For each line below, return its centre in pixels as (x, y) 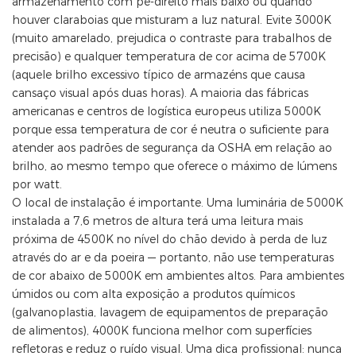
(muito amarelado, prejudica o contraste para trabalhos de (172, 39)
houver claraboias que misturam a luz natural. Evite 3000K (172, 20)
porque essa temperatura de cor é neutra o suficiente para (170, 130)
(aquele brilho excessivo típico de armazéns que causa (159, 75)
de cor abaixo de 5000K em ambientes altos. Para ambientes (178, 276)
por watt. (37, 185)
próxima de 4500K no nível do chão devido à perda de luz (170, 240)
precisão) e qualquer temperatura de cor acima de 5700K (169, 57)
